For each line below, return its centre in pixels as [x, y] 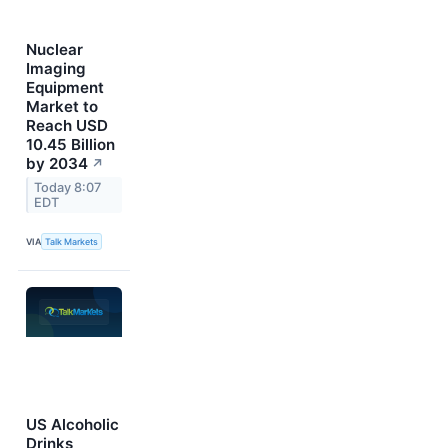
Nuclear [54, 50]
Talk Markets [72, 241]
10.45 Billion [70, 145]
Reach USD [67, 126]
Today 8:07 [68, 188]
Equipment [65, 88]
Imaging [56, 69]
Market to [62, 107]
